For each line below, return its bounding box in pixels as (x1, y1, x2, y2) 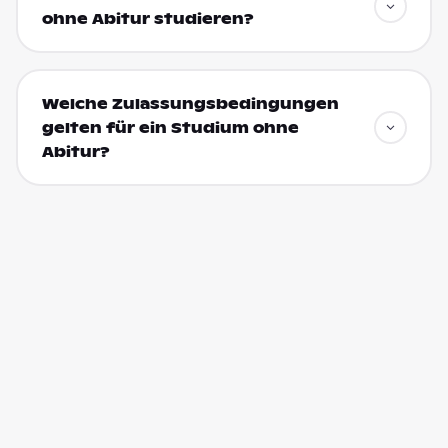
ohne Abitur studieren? (41, 10, 254, 29)
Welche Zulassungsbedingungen (41, 95, 339, 114)
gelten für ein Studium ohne (41, 119, 299, 138)
